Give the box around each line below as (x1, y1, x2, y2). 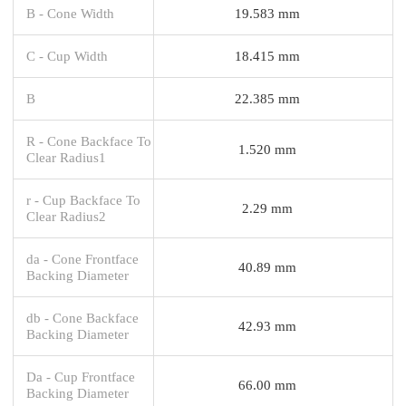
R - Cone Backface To (26, 132, 151, 149)
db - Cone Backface (26, 309, 139, 325)
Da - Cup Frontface (26, 368, 135, 384)
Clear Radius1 (26, 149, 106, 165)
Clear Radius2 (26, 208, 106, 224)
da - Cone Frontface (26, 250, 139, 266)
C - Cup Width (26, 47, 108, 63)
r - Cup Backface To (26, 191, 140, 208)
